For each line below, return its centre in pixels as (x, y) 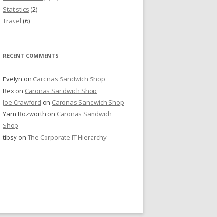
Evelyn (13, 79)
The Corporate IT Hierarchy (67, 137)
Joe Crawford (22, 102)
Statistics (16, 9)
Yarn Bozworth (24, 114)
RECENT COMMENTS (31, 56)
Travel (12, 21)
